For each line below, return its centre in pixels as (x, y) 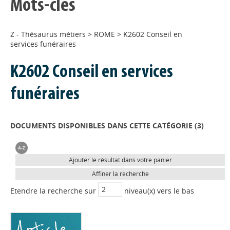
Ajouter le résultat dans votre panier (120, 160)
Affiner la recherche (120, 174)
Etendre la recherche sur (54, 191)
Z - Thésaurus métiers (48, 34)
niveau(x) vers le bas (158, 191)
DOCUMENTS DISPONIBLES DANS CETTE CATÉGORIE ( (104, 126)
